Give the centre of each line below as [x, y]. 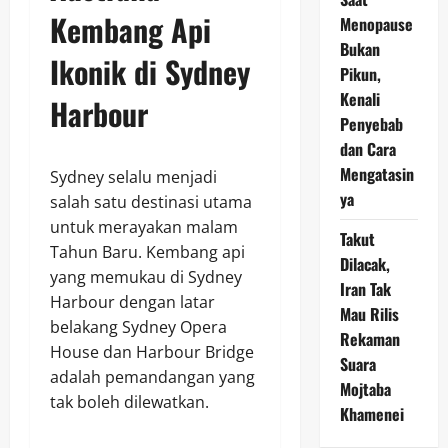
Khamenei [371, 414]
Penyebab [371, 124]
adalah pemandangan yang [152, 377]
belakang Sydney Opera [138, 327]
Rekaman [369, 339]
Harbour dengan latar [132, 302]
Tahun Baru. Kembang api [147, 252]
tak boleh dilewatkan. [129, 402]
